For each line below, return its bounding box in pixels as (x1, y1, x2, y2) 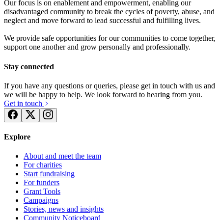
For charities (24, 161, 62, 169)
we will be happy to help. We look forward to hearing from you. (4, 90, 202, 99)
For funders (24, 178, 59, 187)
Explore (4, 133, 30, 141)
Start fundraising (24, 169, 75, 178)
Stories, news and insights (24, 205, 104, 214)
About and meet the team (24, 152, 101, 161)
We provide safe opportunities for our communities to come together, (4, 34, 216, 43)
